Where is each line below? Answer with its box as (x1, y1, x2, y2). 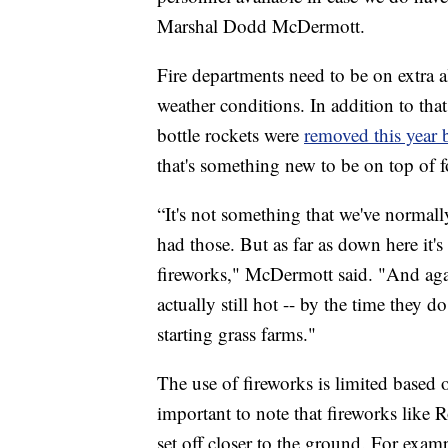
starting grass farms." (157, 320, 316, 346)
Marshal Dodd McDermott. (157, 12, 365, 38)
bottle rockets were (157, 121, 304, 147)
